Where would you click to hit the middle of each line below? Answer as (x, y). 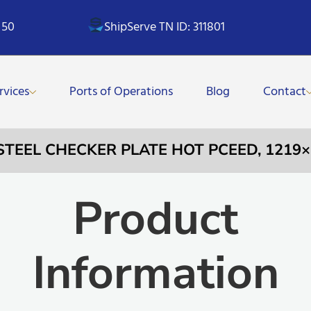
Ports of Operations (121, 92)
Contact (285, 92)
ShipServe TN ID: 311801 (165, 27)
